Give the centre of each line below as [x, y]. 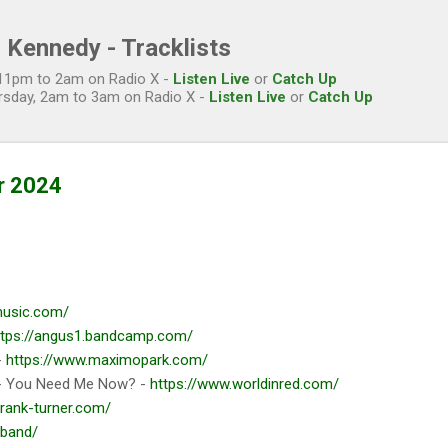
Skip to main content [224, 25]
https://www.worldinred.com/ [244, 383]
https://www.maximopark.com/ [107, 359]
